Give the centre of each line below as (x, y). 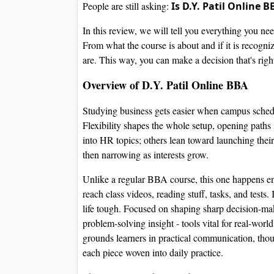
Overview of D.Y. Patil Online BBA (165, 85)
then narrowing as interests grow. (146, 155)
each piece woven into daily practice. (154, 253)
